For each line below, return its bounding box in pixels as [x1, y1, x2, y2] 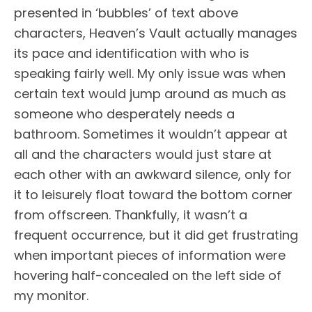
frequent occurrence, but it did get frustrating [14, 226, 298, 244]
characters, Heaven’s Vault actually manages [14, 24, 297, 42]
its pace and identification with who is [14, 45, 249, 63]
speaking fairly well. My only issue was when [14, 65, 286, 83]
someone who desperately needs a [14, 105, 235, 123]
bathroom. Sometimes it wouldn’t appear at [14, 125, 288, 143]
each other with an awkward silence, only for [14, 166, 292, 184]
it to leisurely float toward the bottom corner [14, 186, 292, 204]
